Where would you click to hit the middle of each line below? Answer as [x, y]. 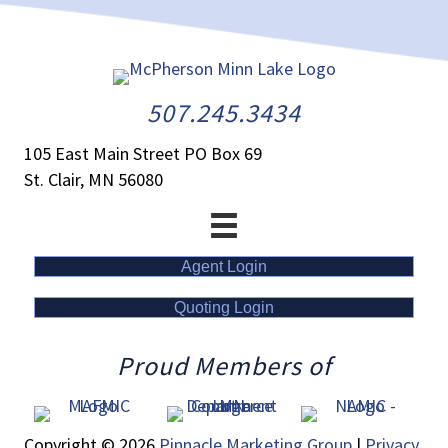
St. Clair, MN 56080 [93, 179]
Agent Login [224, 266]
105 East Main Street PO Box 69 [143, 153]
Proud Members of [224, 365]
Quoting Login [224, 307]
